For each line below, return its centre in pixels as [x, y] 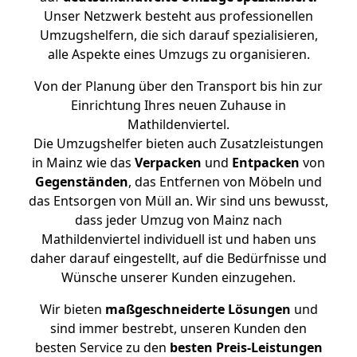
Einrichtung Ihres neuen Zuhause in [178, 105]
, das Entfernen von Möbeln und [225, 182]
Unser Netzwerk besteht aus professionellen [178, 16]
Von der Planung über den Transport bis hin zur [178, 86]
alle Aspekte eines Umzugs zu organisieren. [178, 54]
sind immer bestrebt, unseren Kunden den [178, 328]
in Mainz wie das [83, 163]
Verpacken [168, 163]
